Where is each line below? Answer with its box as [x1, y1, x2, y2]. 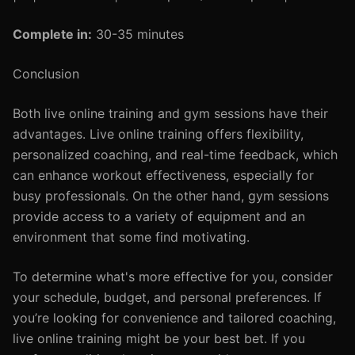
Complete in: [13, 26, 92, 42]
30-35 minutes [92, 26, 184, 42]
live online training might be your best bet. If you [13, 330, 305, 346]
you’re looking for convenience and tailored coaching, [13, 310, 336, 326]
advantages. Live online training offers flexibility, [13, 126, 303, 142]
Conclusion [13, 66, 79, 82]
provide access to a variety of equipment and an [13, 208, 305, 224]
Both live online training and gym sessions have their [13, 105, 328, 121]
